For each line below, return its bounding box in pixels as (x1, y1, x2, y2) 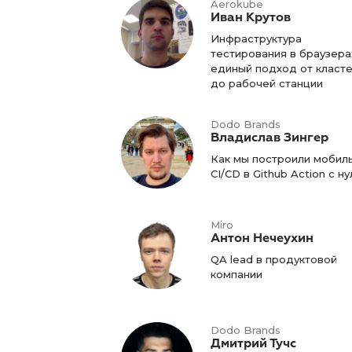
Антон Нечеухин (210, 229, 313, 246)
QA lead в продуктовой (210, 252, 337, 266)
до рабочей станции (210, 76, 323, 90)
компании (210, 267, 262, 280)
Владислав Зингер (210, 129, 328, 145)
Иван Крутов (210, 9, 291, 25)
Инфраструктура (210, 31, 302, 45)
